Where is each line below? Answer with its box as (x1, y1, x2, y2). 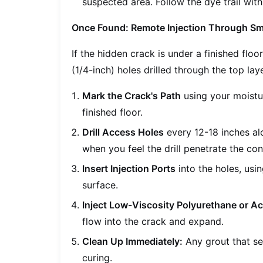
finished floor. (82, 106, 143, 119)
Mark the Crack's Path (82, 90, 181, 102)
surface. (82, 179, 119, 191)
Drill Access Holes (82, 126, 164, 139)
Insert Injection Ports (82, 163, 176, 175)
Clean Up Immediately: (82, 235, 183, 248)
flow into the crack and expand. (82, 215, 224, 228)
